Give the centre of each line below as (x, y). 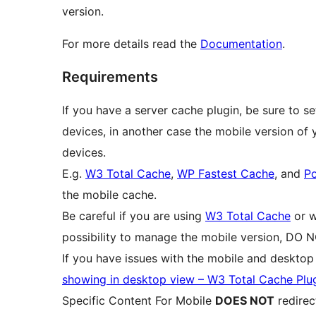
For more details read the (131, 44)
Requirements (110, 77)
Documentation (241, 44)
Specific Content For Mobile (139, 301)
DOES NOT (245, 301)
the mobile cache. (109, 195)
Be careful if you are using (134, 216)
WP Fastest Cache (226, 174)
